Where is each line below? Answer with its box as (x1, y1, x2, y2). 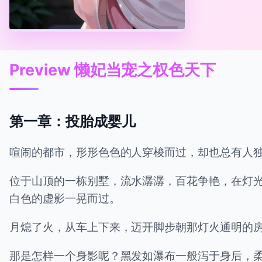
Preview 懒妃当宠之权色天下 (9, 60, 216, 79)
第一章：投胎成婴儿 (9, 112, 136, 130)
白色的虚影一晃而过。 (9, 190, 120, 205)
